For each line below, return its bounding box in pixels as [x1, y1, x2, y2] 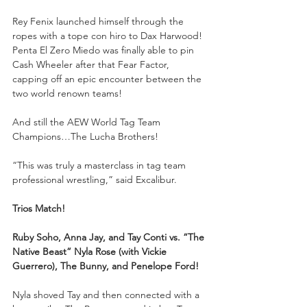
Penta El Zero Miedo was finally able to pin [12, 43, 197, 56]
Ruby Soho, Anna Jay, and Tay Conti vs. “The [12, 230, 207, 243]
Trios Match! [12, 201, 65, 214]
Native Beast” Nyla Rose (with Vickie [12, 245, 169, 258]
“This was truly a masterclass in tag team [12, 158, 188, 171]
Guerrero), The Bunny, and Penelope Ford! [12, 259, 199, 272]
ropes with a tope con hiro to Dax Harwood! [12, 29, 205, 42]
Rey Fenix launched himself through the [12, 14, 186, 27]
